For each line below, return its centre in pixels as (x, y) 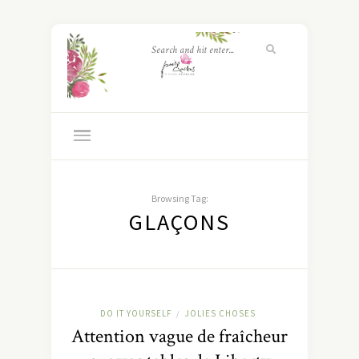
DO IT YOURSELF (136, 314)
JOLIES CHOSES (220, 314)
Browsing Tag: (179, 199)
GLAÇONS (179, 222)
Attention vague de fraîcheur (179, 337)
